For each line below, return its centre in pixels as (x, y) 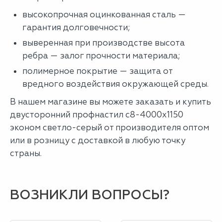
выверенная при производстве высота (104, 43)
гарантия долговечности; (76, 27)
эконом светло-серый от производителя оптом (110, 127)
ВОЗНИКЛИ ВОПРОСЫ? (90, 195)
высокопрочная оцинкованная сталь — (104, 14)
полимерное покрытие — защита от (97, 71)
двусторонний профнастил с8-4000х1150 (97, 114)
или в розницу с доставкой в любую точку (98, 140)
